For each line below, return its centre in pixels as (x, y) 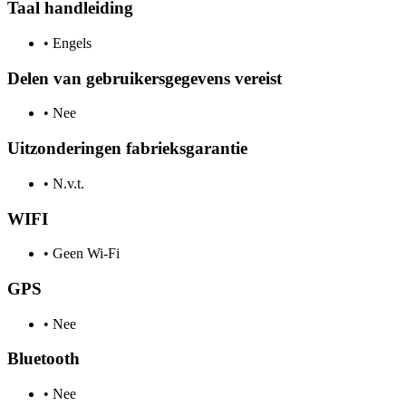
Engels (70, 43)
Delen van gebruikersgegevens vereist (145, 78)
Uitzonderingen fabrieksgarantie (127, 149)
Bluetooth (43, 359)
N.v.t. (67, 183)
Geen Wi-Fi (84, 254)
